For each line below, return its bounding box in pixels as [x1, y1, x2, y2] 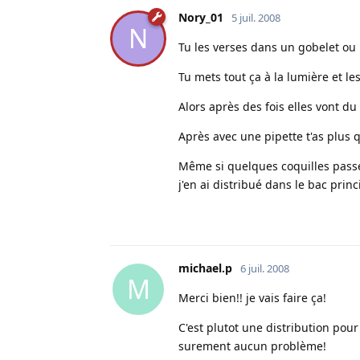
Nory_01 [178, 9, 223, 25]
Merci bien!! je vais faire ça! [178, 289, 326, 305]
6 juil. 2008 [240, 260, 289, 276]
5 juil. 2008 [231, 10, 280, 25]
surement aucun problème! [178, 337, 326, 354]
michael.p [178, 260, 232, 276]
